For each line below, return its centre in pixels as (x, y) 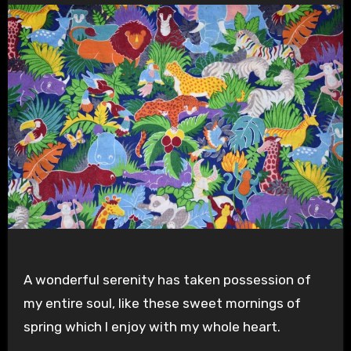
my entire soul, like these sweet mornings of (162, 304)
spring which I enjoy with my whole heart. (152, 327)
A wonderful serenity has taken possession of (167, 280)
